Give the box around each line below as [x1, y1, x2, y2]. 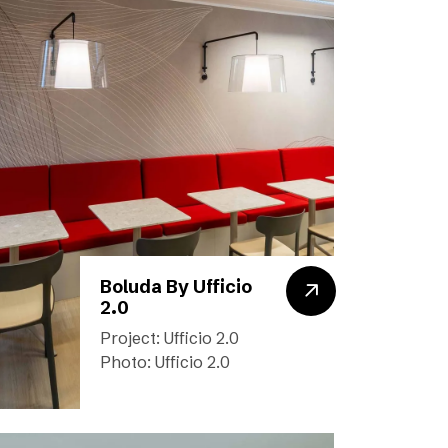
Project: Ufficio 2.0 [100, 328, 239, 348]
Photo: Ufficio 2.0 [100, 352, 230, 372]
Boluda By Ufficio [100, 275, 252, 298]
